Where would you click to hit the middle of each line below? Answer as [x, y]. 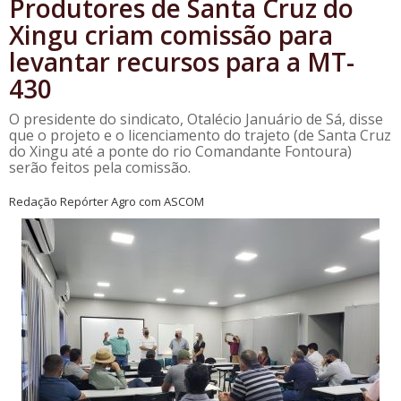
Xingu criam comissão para [171, 35]
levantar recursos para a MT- [182, 62]
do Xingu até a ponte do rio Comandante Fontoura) [180, 151]
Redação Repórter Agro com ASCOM [107, 201]
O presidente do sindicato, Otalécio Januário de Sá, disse [196, 119]
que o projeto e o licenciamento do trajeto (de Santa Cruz [200, 135]
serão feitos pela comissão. [100, 167]
